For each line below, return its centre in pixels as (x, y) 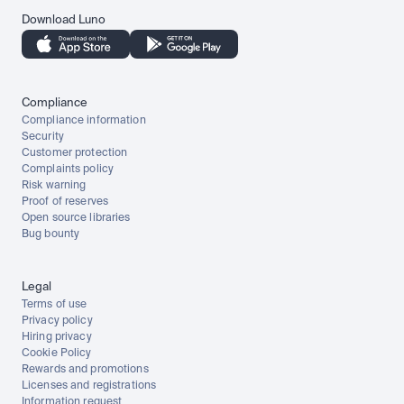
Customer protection (75, 153)
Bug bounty (51, 234)
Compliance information (84, 121)
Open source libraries (76, 218)
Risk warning (54, 186)
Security (43, 137)
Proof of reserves (65, 202)
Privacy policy (57, 321)
